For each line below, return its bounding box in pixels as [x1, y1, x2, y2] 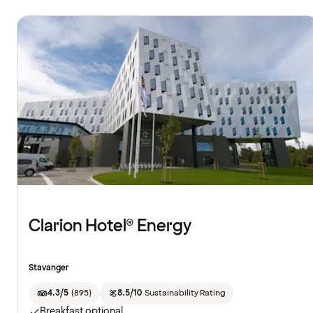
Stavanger [29, 262, 68, 275]
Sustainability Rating [144, 287, 226, 300]
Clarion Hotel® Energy [29, 214, 191, 238]
